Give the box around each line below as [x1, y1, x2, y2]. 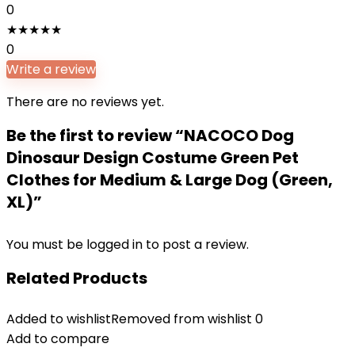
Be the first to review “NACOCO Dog [6, 124, 294, 147]
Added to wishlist [6, 310, 111, 328]
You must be [6, 235, 86, 254]
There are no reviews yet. [6, 93, 164, 111]
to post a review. [146, 235, 249, 254]
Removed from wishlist [111, 310, 252, 328]
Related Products [6, 267, 147, 289]
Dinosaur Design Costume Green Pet [6, 147, 299, 169]
